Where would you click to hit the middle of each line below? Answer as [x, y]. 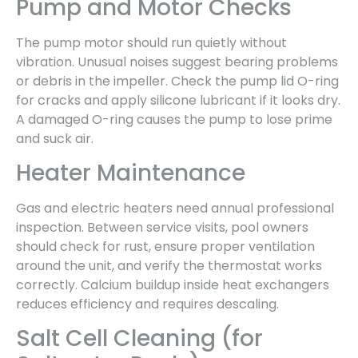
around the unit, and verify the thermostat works [169, 265]
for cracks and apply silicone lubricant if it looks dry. [178, 100]
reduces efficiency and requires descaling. [147, 304]
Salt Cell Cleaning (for [139, 339]
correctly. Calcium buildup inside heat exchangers [173, 284]
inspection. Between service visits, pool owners [162, 227]
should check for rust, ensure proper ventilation [165, 246]
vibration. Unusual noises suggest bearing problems [177, 62]
